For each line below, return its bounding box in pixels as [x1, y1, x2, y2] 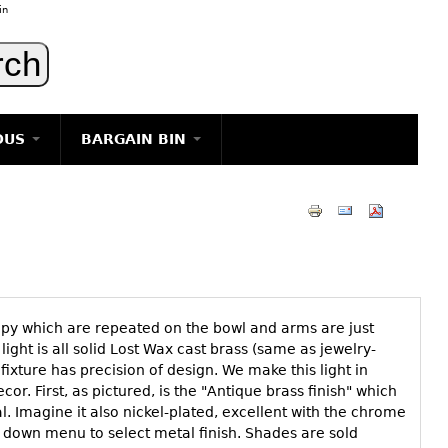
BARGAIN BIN [81, 131, 191, 147]
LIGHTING [70, 176, 138, 192]
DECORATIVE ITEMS [70, 269, 208, 285]
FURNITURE [70, 300, 150, 316]
